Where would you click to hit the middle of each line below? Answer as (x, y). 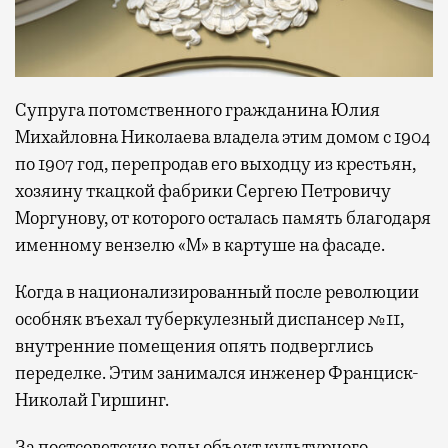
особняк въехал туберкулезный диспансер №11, (209, 318)
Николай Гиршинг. (92, 399)
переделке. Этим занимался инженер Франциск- (217, 372)
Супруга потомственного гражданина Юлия (197, 109)
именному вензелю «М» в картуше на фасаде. (200, 244)
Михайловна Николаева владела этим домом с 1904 (223, 136)
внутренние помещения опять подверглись (194, 345)
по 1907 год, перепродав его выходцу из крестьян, (215, 163)
